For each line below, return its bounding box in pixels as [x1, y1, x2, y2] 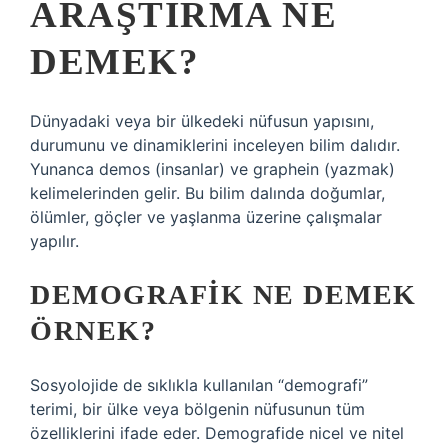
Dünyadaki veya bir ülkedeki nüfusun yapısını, [30, 111, 374, 131]
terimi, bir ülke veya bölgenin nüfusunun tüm [30, 399, 365, 419]
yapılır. [30, 231, 79, 251]
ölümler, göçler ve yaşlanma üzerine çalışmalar [30, 207, 382, 227]
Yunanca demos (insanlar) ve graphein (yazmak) [30, 159, 395, 179]
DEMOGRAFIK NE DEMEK [30, 279, 417, 310]
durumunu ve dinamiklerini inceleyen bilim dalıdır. [30, 135, 400, 155]
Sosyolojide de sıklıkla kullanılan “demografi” [30, 375, 368, 395]
